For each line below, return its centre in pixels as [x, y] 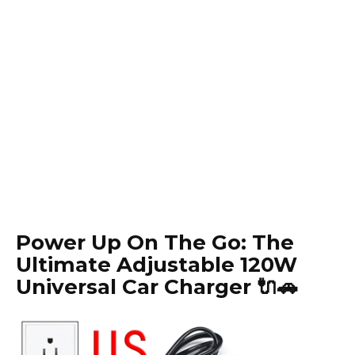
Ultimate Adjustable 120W [157, 265]
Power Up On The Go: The [155, 243]
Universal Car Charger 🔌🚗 [157, 287]
